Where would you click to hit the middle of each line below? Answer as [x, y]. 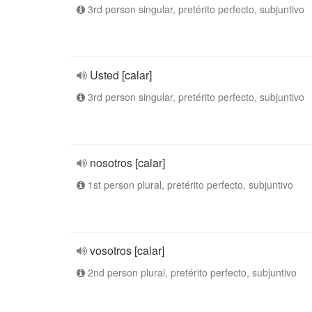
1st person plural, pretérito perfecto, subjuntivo [189, 185]
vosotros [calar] [127, 250]
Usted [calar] [121, 75]
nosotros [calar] [127, 163]
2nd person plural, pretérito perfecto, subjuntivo [191, 272]
